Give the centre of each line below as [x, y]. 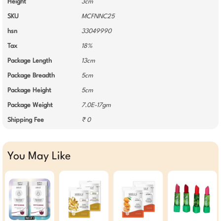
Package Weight [30, 105]
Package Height [29, 91]
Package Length [30, 61]
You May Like [39, 156]
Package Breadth [31, 76]
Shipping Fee [26, 120]
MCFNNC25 [98, 17]
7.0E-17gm [96, 105]
